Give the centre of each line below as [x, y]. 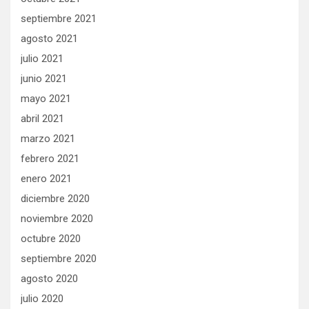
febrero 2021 [50, 159]
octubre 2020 [51, 239]
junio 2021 [44, 79]
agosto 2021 [49, 39]
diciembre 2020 [55, 199]
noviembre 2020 [57, 219]
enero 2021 [46, 179]
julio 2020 [42, 299]
